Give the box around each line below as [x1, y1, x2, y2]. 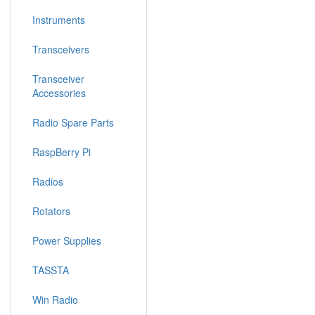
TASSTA [32, 263, 69, 277]
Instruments [32, 13, 85, 27]
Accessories [32, 86, 86, 100]
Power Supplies [32, 233, 101, 247]
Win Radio [32, 292, 78, 307]
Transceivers [32, 42, 89, 56]
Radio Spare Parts [32, 115, 114, 129]
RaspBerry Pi [32, 145, 91, 159]
